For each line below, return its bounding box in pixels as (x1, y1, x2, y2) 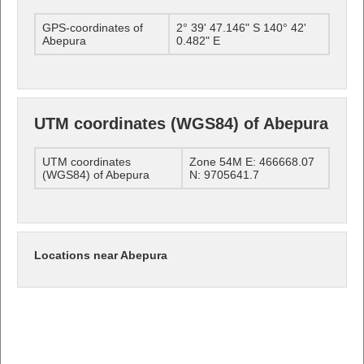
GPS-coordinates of (42, 20, 143, 34)
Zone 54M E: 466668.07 (189, 154, 314, 168)
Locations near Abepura (34, 248, 167, 262)
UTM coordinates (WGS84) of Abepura (34, 114, 328, 132)
